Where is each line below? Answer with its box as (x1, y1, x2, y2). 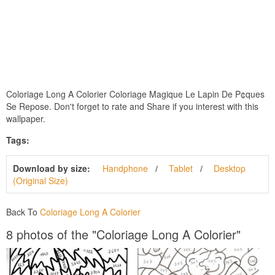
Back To (6, 205, 40, 218)
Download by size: (13, 161, 90, 174)
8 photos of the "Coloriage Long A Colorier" (6, 225, 241, 243)
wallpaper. (6, 112, 45, 125)
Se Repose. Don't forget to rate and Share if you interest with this (6, 99, 258, 112)
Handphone (103, 161, 148, 174)
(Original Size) (13, 174, 68, 187)
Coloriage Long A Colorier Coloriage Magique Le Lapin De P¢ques (6, 87, 265, 100)
